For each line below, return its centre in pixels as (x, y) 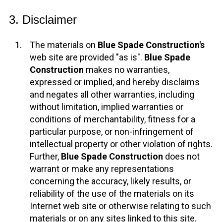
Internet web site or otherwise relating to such (120, 206)
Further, (45, 157)
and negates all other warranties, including (112, 95)
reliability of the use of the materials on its (112, 194)
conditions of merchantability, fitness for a (112, 119)
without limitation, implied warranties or (106, 107)
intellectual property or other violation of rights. (121, 144)
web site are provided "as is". (87, 57)
